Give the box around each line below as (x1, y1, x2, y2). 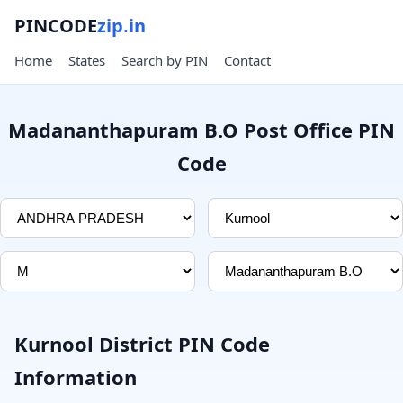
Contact (224, 51, 271, 69)
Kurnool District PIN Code (14, 330, 270, 357)
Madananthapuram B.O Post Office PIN (8, 116, 395, 143)
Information (14, 363, 137, 390)
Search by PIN (121, 51, 208, 69)
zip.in (97, 13, 146, 38)
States (68, 51, 105, 69)
